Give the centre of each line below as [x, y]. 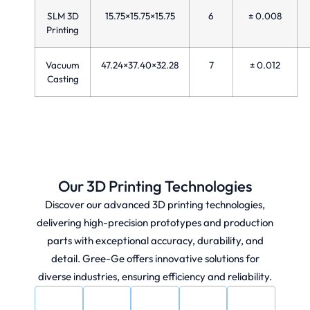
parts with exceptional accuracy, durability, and [155, 240]
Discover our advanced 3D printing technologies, [155, 204]
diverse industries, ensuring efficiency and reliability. [155, 276]
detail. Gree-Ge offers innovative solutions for [155, 258]
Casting [63, 79]
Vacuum [63, 65]
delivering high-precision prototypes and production [155, 222]
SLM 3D [63, 16]
